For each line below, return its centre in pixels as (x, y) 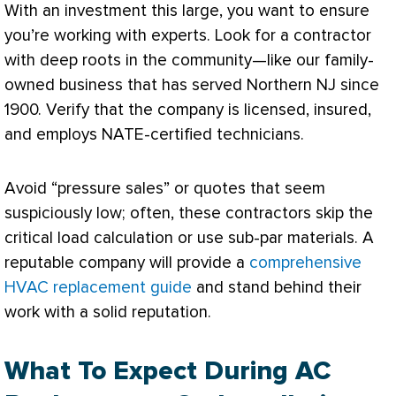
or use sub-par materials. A (274, 239)
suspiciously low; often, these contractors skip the (189, 214)
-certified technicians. (224, 134)
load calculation (115, 239)
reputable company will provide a (127, 263)
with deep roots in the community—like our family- (189, 60)
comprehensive (305, 263)
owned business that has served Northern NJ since (192, 85)
